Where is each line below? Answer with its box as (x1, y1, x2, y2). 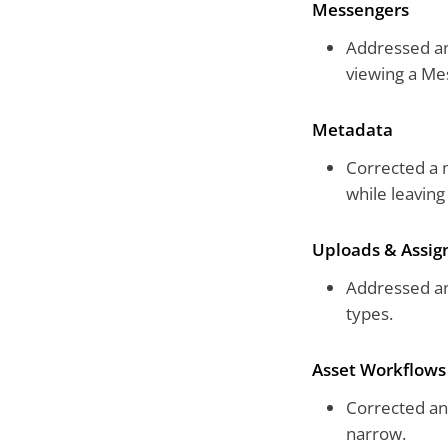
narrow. (346, 422, 406, 446)
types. (346, 302, 393, 326)
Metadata (312, 118, 393, 142)
